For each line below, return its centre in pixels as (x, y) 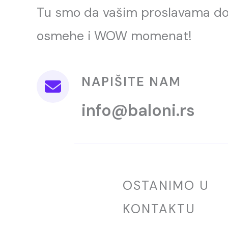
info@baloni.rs (138, 110)
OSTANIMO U (166, 186)
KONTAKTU (159, 209)
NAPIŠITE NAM (131, 82)
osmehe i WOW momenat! (114, 36)
